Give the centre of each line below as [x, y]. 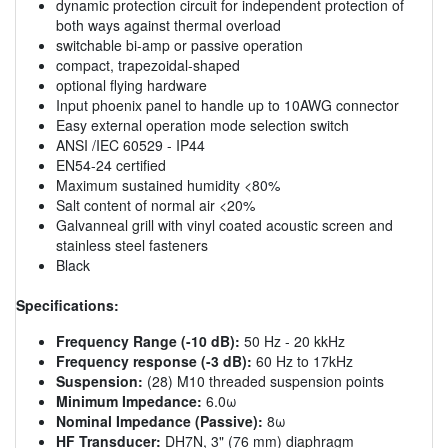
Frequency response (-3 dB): [154, 360]
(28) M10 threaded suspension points [263, 380]
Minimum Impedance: [129, 400]
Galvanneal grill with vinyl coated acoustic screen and [224, 224]
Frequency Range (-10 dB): [148, 340]
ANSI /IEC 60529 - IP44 [130, 144]
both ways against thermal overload [168, 24]
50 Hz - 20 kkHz [292, 340]
